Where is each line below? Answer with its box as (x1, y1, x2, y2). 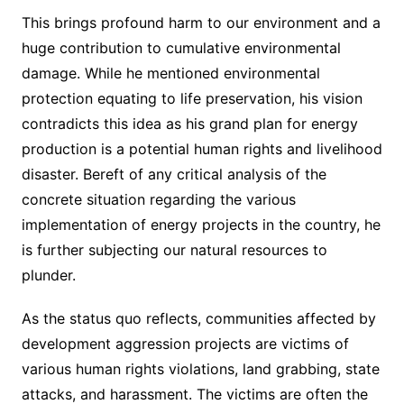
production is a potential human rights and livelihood (21, 139, 382, 158)
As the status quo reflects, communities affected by (21, 308, 376, 327)
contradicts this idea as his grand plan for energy (21, 114, 358, 133)
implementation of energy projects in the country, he (21, 215, 381, 234)
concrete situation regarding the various (21, 189, 296, 208)
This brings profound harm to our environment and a (21, 13, 381, 32)
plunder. (21, 265, 76, 284)
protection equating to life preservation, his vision (21, 88, 363, 107)
